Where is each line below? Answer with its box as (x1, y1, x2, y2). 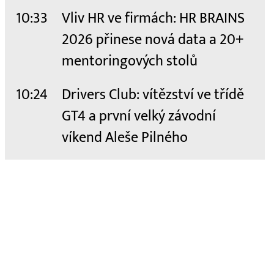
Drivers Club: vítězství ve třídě (62, 86, 244, 104)
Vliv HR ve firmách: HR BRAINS (62, 10, 245, 28)
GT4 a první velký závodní (62, 108, 216, 125)
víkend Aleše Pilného (62, 129, 188, 147)
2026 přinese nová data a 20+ (62, 31, 243, 49)
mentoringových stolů (62, 53, 198, 70)
